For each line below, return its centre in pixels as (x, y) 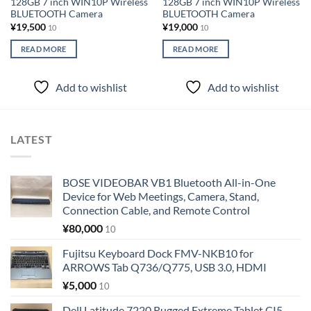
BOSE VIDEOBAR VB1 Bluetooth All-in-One (169, 182)
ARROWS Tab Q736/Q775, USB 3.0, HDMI (165, 267)
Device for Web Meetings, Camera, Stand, (161, 196)
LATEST (32, 140)
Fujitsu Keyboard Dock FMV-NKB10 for (158, 253)
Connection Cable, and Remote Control (156, 210)
